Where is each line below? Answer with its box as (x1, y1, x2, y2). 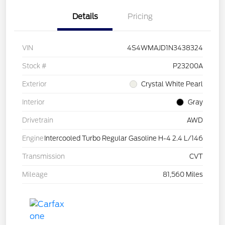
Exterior (22, 80, 47, 88)
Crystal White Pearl (141, 80, 203, 88)
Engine (22, 135, 44, 143)
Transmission (22, 153, 65, 161)
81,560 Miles (163, 171, 203, 179)
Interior (22, 98, 45, 106)
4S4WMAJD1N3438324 (127, 44, 203, 52)
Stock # (22, 62, 47, 70)
